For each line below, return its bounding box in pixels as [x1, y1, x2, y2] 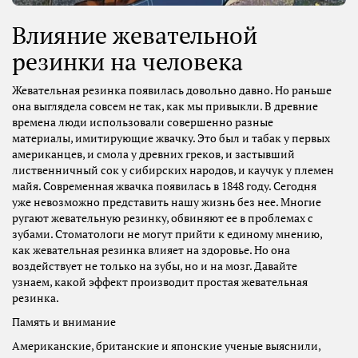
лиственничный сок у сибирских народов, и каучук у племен [12, 163, 334, 178]
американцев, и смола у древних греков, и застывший [12, 147, 295, 162]
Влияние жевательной [12, 19, 257, 51]
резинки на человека [12, 46, 243, 78]
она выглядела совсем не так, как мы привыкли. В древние [12, 99, 318, 114]
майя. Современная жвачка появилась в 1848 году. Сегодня [12, 179, 316, 194]
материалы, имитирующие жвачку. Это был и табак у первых [12, 131, 330, 146]
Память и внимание [12, 315, 116, 330]
